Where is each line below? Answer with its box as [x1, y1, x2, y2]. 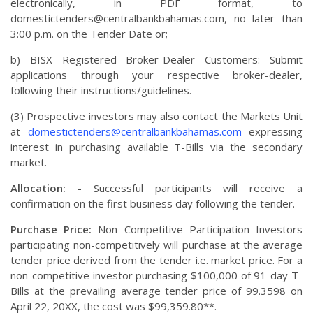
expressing [241, 124, 303, 139]
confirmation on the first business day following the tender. [10, 196, 295, 211]
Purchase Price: [10, 222, 99, 237]
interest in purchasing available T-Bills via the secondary [10, 140, 303, 154]
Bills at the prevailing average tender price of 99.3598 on [10, 284, 303, 298]
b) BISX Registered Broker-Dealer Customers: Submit [10, 52, 303, 67]
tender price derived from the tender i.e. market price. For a [10, 253, 303, 268]
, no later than [224, 11, 303, 26]
